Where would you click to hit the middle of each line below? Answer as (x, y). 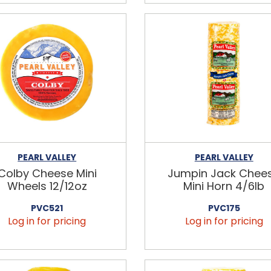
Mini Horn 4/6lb (224, 186)
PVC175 (224, 208)
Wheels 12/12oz (47, 186)
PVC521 (47, 208)
